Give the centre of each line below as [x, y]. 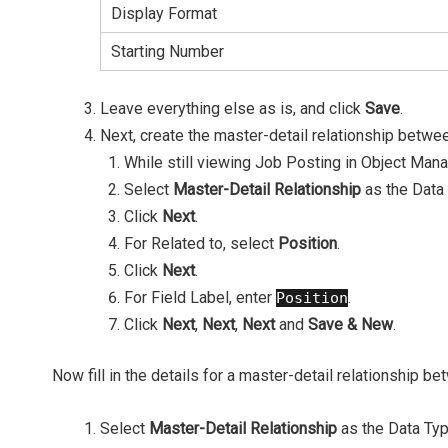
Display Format [164, 14]
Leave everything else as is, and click [232, 109]
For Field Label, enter [200, 298]
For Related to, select [201, 244]
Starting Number [167, 52]
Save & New [350, 325]
